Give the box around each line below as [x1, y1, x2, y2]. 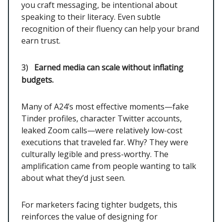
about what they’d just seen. [21, 172, 125, 183]
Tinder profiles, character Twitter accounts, [21, 112, 182, 124]
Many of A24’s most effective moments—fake [21, 101, 189, 112]
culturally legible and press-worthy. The [21, 148, 168, 160]
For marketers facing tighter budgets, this [21, 199, 177, 210]
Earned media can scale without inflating [30, 61, 183, 73]
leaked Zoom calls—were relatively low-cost [21, 124, 182, 136]
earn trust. [21, 35, 62, 46]
